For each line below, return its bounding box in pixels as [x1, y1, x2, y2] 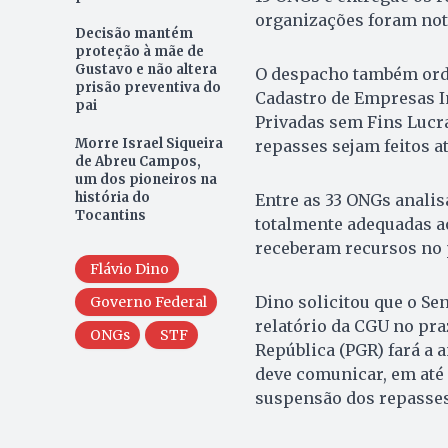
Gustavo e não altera [74, 60, 217, 78]
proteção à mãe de [74, 42, 204, 60]
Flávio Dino [89, 259, 169, 278]
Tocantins [74, 206, 149, 224]
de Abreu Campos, [74, 152, 201, 170]
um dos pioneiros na [74, 170, 217, 188]
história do [74, 188, 150, 206]
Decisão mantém [74, 24, 193, 42]
